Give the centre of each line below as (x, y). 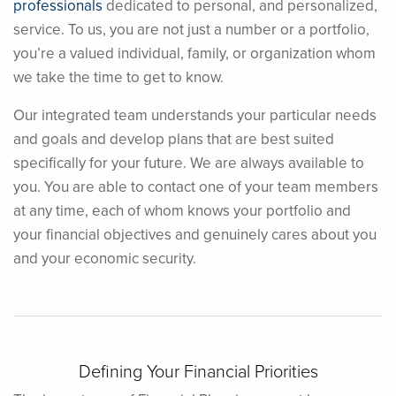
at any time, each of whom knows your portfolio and (182, 211)
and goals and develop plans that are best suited (174, 139)
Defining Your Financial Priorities (198, 371)
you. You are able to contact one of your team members (196, 187)
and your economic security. (105, 259)
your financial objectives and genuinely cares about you (195, 235)
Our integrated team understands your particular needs (195, 115)
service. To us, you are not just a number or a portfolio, (191, 30)
